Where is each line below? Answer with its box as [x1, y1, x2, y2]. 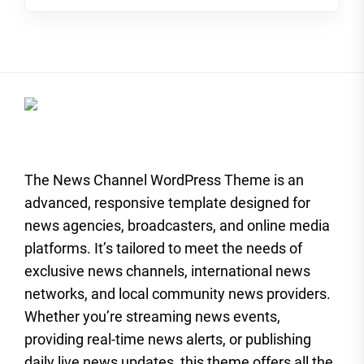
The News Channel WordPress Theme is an [24, 171, 304, 188]
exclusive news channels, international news [24, 262, 310, 279]
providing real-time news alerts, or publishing [24, 330, 311, 348]
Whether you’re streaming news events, [24, 307, 280, 325]
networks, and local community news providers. [24, 284, 331, 302]
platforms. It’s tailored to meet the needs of [24, 239, 302, 257]
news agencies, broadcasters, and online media [24, 216, 330, 234]
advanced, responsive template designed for [24, 193, 310, 211]
